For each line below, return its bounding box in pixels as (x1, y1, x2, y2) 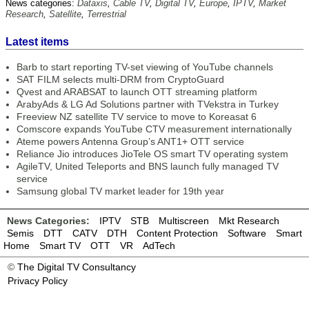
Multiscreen (159, 215, 209, 226)
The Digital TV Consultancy (17, 261, 136, 272)
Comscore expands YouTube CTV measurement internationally (17, 123, 292, 134)
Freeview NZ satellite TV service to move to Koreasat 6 (17, 111, 257, 122)
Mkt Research (219, 215, 279, 226)
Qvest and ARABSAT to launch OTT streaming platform (17, 86, 257, 97)
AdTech (143, 240, 175, 251)
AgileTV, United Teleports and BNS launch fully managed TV (17, 161, 279, 172)
